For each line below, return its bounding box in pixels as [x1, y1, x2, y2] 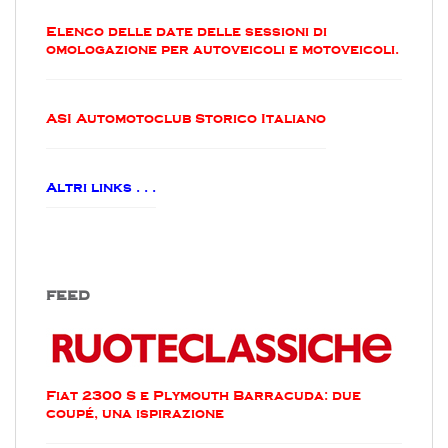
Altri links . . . [46, 179, 156, 195]
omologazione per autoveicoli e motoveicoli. [46, 41, 399, 57]
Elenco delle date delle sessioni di [46, 23, 327, 39]
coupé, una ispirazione [46, 405, 224, 421]
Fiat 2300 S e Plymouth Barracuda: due [46, 387, 361, 403]
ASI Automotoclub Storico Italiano [46, 110, 326, 126]
